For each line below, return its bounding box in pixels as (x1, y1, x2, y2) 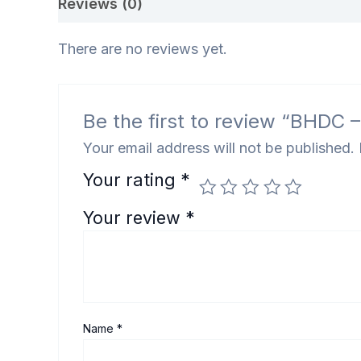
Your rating (83, 168, 181, 190)
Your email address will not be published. (83, 139, 355, 156)
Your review (83, 206, 186, 228)
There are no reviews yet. (58, 40, 227, 58)
